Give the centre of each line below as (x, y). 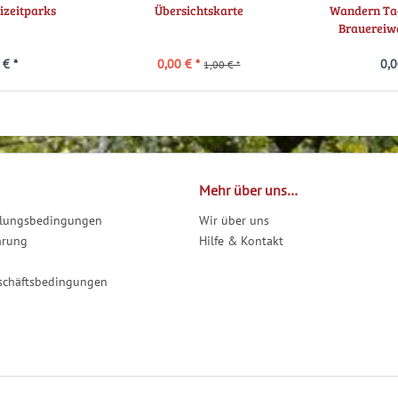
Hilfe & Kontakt (241, 241)
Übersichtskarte (199, 11)
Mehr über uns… (248, 191)
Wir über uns (234, 221)
